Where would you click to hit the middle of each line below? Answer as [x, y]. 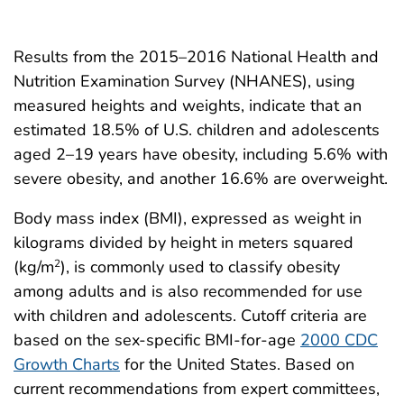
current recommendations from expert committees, [197, 388]
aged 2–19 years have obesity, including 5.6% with [201, 154]
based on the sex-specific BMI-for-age [157, 340]
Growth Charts [67, 364]
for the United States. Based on [237, 364]
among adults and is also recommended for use [188, 291]
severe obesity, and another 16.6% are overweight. [201, 178]
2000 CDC [339, 340]
